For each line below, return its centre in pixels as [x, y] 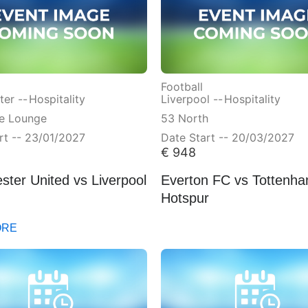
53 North [185, 117]
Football [182, 86]
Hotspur [185, 196]
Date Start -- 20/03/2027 [228, 136]
